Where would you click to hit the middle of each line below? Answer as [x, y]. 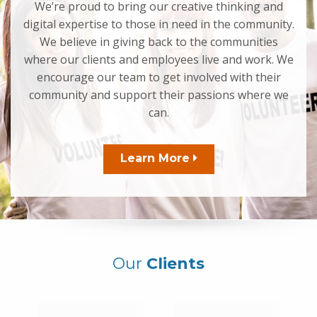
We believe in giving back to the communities [158, 42]
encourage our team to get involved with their [158, 77]
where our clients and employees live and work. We [158, 60]
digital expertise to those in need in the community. [158, 24]
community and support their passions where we [158, 95]
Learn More [156, 158]
